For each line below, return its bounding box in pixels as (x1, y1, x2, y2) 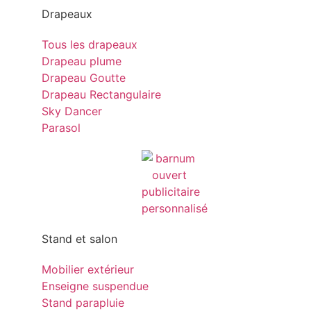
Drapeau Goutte (42, 71, 126, 85)
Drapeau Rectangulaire (42, 87, 161, 102)
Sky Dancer (42, 104, 102, 119)
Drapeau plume (42, 54, 121, 69)
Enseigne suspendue (42, 279, 149, 294)
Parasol (42, 121, 81, 135)
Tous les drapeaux (42, 37, 137, 52)
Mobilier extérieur (42, 262, 134, 277)
